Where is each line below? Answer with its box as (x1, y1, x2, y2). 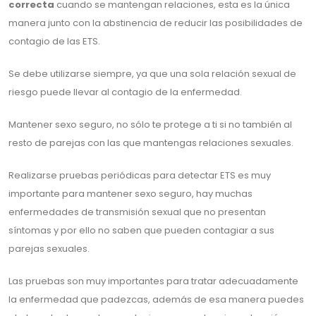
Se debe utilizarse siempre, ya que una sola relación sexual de (8, 67, 296, 81)
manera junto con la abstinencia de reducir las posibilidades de (8, 16, 303, 30)
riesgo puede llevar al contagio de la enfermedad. (8, 85, 242, 99)
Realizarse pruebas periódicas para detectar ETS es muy (8, 169, 271, 183)
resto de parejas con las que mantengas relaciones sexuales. (8, 136, 293, 150)
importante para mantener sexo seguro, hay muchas (8, 187, 253, 201)
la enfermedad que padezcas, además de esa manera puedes (8, 293, 304, 307)
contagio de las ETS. (8, 35, 100, 49)
